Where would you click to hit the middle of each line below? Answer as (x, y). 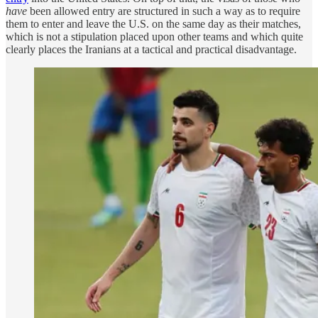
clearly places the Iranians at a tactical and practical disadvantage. (151, 49)
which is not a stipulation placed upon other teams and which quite (154, 36)
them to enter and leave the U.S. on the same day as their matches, (153, 23)
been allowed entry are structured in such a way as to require (164, 11)
